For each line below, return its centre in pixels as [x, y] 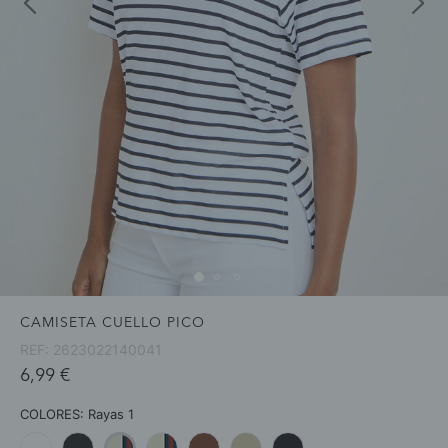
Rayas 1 [111, 413]
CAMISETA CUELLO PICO [112, 322]
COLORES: [54, 413]
